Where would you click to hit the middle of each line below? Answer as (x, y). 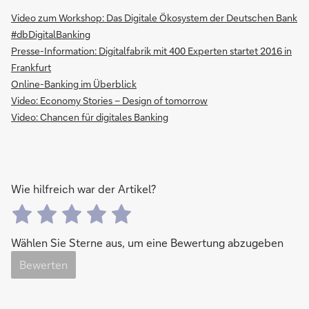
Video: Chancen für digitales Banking (90, 117)
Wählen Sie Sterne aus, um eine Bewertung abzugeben (147, 243)
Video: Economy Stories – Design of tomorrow (109, 101)
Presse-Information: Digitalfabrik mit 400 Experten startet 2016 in (151, 51)
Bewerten (43, 265)
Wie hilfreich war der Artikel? (83, 189)
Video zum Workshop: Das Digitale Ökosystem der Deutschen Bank (154, 18)
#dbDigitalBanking (51, 34)
